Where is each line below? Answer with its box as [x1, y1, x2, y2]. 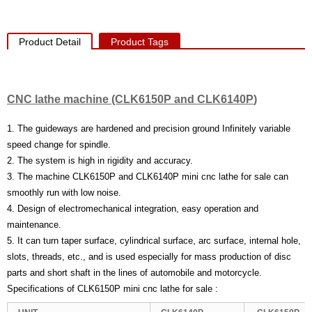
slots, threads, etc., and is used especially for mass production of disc [7, 251, 291, 262]
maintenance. [7, 219, 64, 230]
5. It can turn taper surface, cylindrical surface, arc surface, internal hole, [7, 235, 301, 246]
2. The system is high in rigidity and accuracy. [7, 155, 193, 166]
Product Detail [19, 36, 81, 47]
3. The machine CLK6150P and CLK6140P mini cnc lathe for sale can [7, 171, 288, 182]
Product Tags [111, 36, 169, 47]
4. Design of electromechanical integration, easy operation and [7, 203, 258, 214]
